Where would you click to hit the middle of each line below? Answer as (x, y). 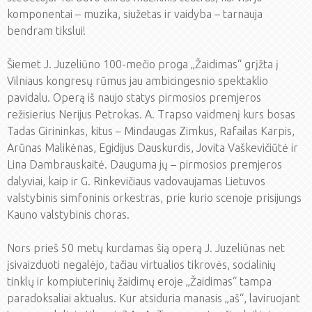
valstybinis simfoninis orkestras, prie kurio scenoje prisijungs (154, 198)
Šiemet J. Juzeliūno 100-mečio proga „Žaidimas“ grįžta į (143, 64)
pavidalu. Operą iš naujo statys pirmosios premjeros (134, 97)
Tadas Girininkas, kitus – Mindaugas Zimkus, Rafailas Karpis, (151, 131)
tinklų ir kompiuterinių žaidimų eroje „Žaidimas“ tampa (139, 281)
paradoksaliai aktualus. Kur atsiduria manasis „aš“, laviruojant (154, 298)
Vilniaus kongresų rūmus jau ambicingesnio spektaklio (138, 81)
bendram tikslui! (46, 31)
